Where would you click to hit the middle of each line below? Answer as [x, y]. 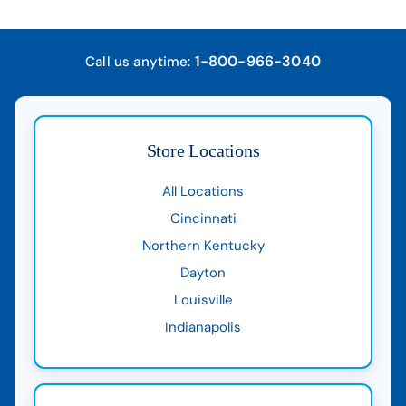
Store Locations [203, 150]
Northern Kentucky [203, 245]
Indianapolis [203, 327]
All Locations [203, 191]
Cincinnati [203, 218]
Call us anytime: [140, 61]
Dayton [203, 272]
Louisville [203, 300]
